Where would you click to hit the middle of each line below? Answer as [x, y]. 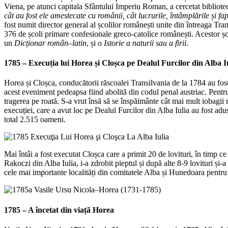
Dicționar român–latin [50, 43]
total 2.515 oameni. [35, 120]
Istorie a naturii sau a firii [145, 43]
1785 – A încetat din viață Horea [59, 210]
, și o [95, 43]
